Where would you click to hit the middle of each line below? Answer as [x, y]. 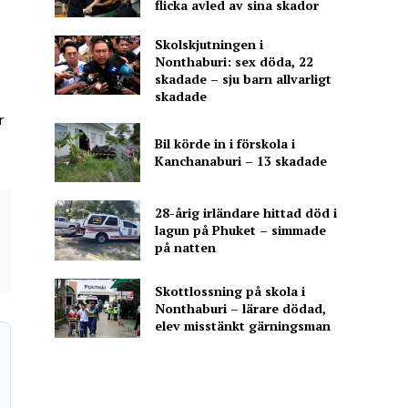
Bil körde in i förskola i [224, 144]
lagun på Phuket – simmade [240, 230]
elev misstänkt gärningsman [242, 325]
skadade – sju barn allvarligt [243, 78]
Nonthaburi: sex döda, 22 [234, 61]
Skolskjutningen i [209, 44]
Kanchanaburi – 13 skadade [240, 161]
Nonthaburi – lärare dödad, [240, 308]
